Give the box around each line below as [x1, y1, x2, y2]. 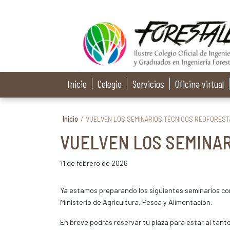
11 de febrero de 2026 [60, 159, 128, 167]
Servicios [132, 78, 164, 90]
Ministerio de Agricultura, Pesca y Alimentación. [60, 198, 212, 206]
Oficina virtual [175, 78, 224, 90]
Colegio [98, 78, 122, 90]
